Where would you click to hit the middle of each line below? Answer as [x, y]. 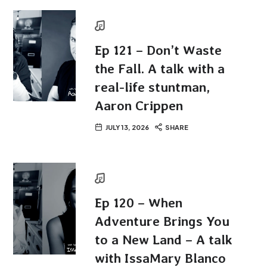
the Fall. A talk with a [160, 68]
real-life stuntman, [153, 87]
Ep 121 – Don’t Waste [159, 50]
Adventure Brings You [162, 221]
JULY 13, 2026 [128, 127]
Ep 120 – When [139, 203]
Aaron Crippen [139, 105]
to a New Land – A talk [164, 240]
